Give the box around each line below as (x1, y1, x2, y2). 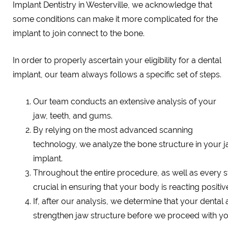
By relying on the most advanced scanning (33, 125, 193, 135)
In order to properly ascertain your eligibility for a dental (13, 55, 221, 65)
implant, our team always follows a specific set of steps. (13, 70, 221, 79)
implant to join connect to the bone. (13, 28, 145, 38)
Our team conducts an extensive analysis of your (33, 97, 216, 106)
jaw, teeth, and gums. (33, 111, 112, 121)
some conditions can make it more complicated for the (13, 14, 218, 24)
